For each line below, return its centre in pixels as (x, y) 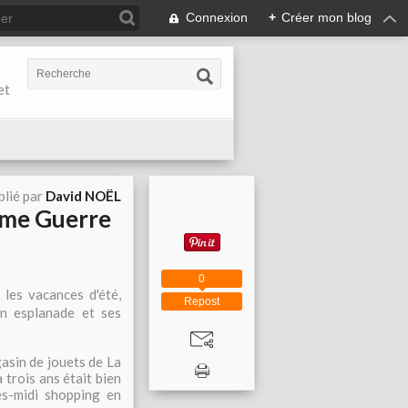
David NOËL (83, 196)
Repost (202, 301)
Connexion (217, 17)
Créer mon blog (326, 17)
